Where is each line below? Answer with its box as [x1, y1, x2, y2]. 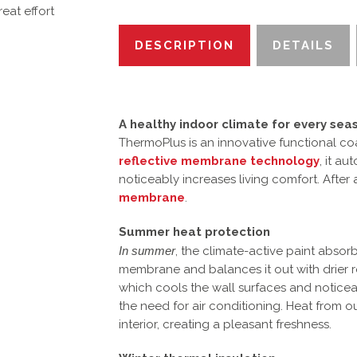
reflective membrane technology [119, 154, 320, 168]
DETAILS [273, 38, 334, 53]
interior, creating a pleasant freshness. [119, 317, 331, 331]
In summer [119, 244, 175, 257]
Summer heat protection [119, 225, 270, 239]
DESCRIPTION [135, 38, 234, 53]
